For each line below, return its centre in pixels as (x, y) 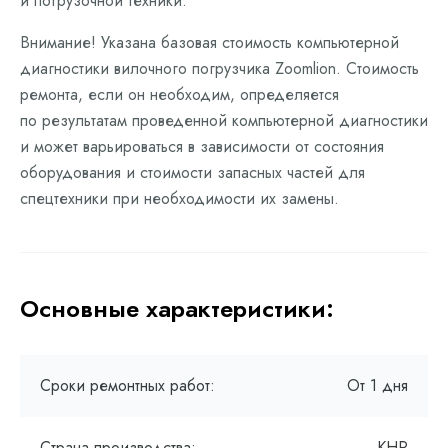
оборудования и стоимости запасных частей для (192, 172)
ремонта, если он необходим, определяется (179, 94)
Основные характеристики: (177, 308)
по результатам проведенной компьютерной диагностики (224, 120)
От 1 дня (377, 385)
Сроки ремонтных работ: (127, 385)
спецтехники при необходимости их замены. (179, 198)
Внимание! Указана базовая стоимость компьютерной (209, 42)
